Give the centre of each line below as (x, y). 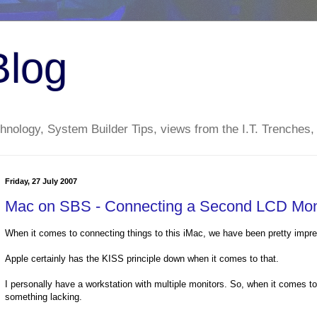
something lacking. (44, 297)
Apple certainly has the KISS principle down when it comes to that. (142, 259)
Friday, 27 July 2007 (41, 181)
